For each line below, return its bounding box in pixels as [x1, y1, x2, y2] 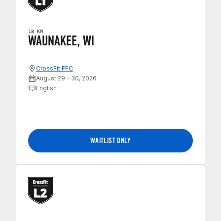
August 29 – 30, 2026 [36, 74, 97, 82]
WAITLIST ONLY [90, 136, 131, 146]
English [36, 84, 57, 92]
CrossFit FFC [36, 65, 73, 73]
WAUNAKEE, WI [28, 32, 94, 49]
